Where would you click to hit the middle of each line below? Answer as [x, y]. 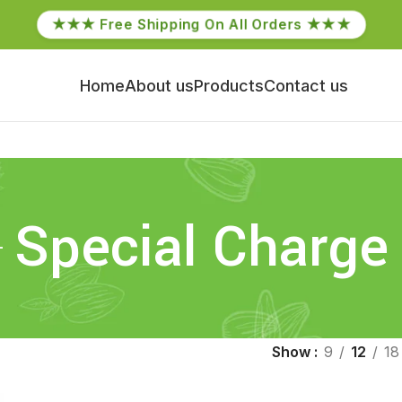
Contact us [306, 85]
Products [229, 85]
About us [159, 85]
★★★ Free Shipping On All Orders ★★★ [201, 24]
